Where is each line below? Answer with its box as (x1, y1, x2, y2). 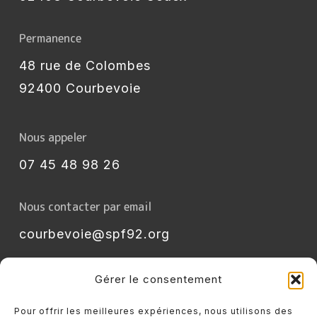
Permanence (18, 30, 81, 46)
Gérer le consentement (95, 272, 222, 286)
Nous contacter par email (18, 199, 151, 214)
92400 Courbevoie (18, 81, 141, 96)
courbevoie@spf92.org (18, 226, 170, 241)
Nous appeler (18, 129, 87, 145)
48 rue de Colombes (18, 58, 151, 73)
